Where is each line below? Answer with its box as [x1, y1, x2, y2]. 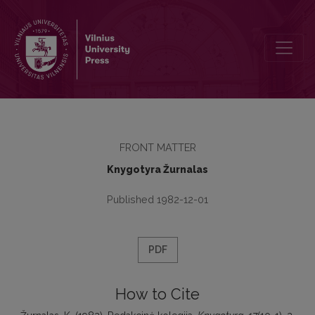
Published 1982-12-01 [107, 193, 208, 205]
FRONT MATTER [119, 141, 196, 153]
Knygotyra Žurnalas [107, 164, 208, 175]
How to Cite [115, 285, 200, 303]
